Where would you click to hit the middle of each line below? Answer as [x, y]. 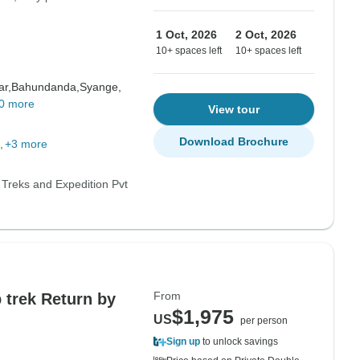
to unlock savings [239, 342]
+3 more [26, 144]
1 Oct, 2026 [186, 35]
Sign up [183, 342]
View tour [234, 109]
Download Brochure [234, 141]
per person [264, 321]
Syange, [100, 87]
